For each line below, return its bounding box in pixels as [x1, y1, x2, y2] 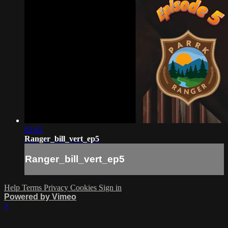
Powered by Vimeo [4, 192, 76, 201]
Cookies [70, 183, 99, 192]
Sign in [99, 183, 122, 192]
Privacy [44, 183, 70, 192]
